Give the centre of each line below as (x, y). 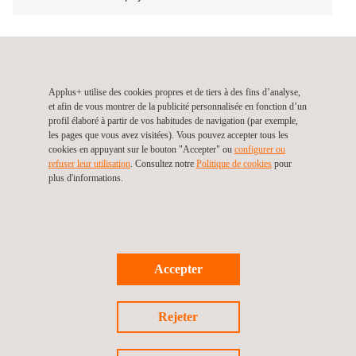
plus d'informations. (85, 178)
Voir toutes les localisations (71, 44)
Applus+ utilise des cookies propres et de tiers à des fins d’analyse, (174, 92)
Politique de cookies (234, 164)
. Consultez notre (163, 164)
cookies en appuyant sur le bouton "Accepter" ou (141, 149)
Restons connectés (64, 248)
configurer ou (259, 149)
